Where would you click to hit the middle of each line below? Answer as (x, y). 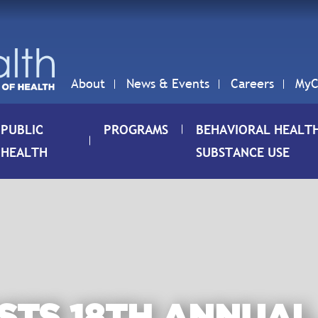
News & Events (168, 83)
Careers (252, 83)
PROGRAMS (136, 130)
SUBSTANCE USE (242, 152)
